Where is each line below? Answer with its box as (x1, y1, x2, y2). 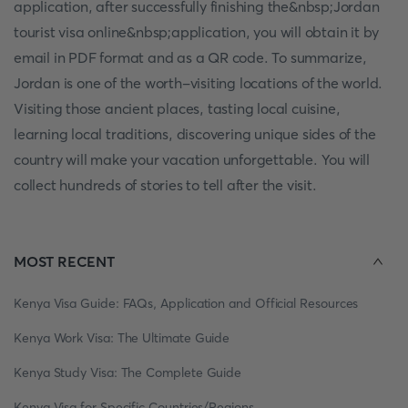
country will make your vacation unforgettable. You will (14, 150, 370, 168)
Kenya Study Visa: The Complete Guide (14, 364, 242, 381)
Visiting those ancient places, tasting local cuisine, (14, 99, 341, 117)
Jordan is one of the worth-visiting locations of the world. (14, 74, 383, 92)
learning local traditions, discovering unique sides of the (14, 125, 376, 143)
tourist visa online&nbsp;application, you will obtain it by (14, 23, 380, 41)
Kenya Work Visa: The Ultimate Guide (14, 330, 230, 346)
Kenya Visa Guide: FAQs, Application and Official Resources (14, 295, 359, 311)
